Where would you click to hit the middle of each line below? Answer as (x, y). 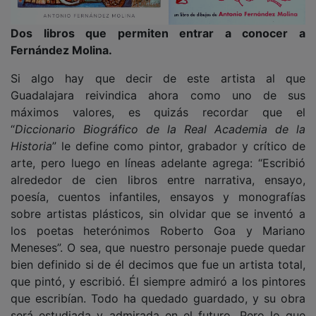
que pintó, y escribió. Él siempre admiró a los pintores (158, 271)
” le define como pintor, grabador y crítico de (179, 136)
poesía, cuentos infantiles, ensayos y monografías (158, 187)
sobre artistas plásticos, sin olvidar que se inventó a (158, 203)
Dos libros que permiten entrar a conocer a (158, 23)
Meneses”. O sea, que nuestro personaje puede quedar (158, 237)
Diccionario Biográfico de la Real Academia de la (160, 119)
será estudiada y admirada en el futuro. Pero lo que (158, 305)
